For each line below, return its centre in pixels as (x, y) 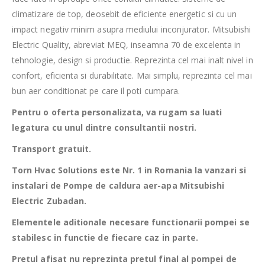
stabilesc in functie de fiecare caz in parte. (105, 238)
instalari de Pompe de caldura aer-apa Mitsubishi (118, 186)
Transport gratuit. (52, 149)
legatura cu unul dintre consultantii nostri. (104, 128)
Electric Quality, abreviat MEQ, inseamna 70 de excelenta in (127, 45)
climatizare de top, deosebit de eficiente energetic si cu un (125, 14)
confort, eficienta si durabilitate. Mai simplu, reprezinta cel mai (132, 76)
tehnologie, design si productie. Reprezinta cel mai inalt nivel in (132, 60)
